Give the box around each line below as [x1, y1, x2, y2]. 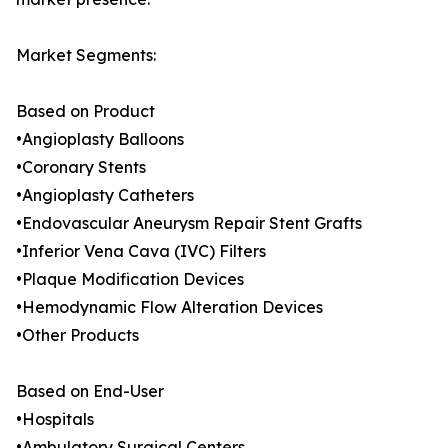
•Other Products [16, 325, 139, 346]
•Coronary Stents [16, 157, 146, 178]
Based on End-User [16, 381, 164, 402]
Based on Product [16, 101, 155, 122]
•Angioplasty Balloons [16, 129, 184, 150]
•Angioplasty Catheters [16, 185, 194, 206]
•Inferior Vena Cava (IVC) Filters [16, 241, 266, 262]
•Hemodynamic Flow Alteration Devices [16, 297, 323, 318]
